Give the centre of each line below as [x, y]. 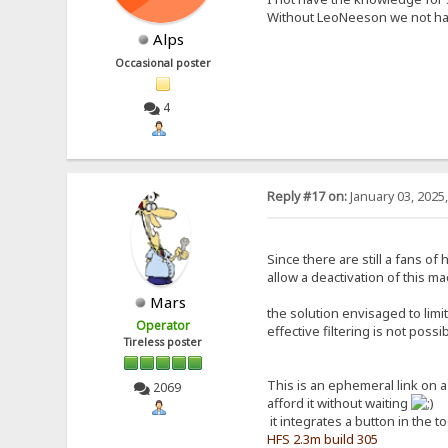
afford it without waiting [338, 402]
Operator [163, 326]
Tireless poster [163, 342]
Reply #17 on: [306, 197]
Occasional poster [163, 62]
